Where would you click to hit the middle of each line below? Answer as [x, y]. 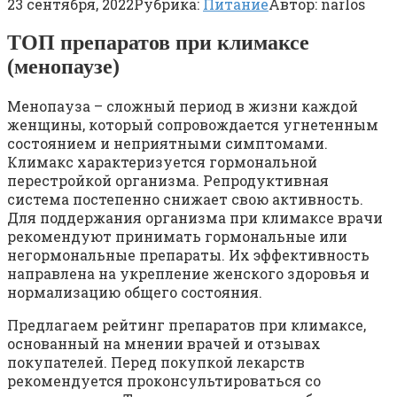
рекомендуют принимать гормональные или [177, 236]
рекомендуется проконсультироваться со [164, 380]
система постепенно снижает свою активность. [185, 198]
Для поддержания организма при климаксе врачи [195, 217]
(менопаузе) [63, 66]
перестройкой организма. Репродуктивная [168, 180]
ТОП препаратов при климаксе [158, 42]
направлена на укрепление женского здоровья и [188, 273]
